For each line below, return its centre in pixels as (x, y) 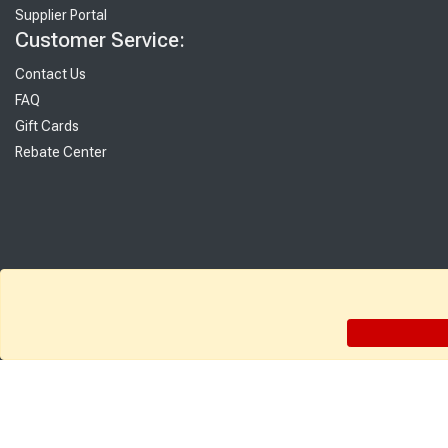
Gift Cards (47, 126)
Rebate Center (61, 152)
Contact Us (50, 74)
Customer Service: (100, 40)
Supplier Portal (61, 15)
